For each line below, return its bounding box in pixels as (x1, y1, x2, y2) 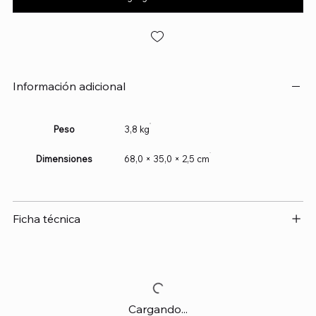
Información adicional (12, 78, 126, 93)
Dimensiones (35, 152, 92, 164)
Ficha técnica (12, 211, 80, 226)
